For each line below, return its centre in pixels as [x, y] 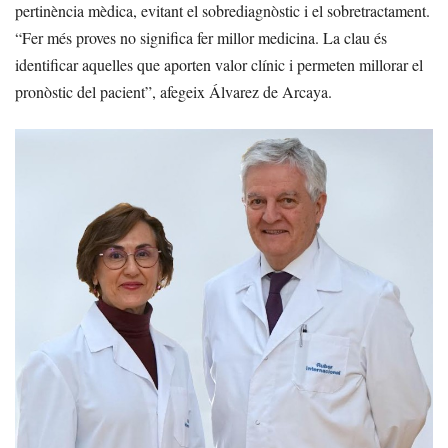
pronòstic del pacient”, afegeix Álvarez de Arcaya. [173, 92]
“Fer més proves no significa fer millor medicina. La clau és [201, 38]
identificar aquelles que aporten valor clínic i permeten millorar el [219, 65]
